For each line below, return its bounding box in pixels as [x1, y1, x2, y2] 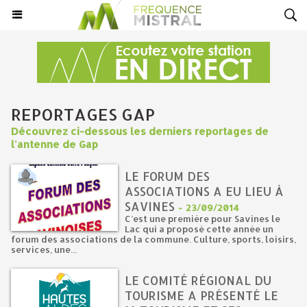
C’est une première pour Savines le [125, 213, 281, 224]
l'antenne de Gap [11, 138, 98, 151]
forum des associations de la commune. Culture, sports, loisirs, [11, 234, 296, 245]
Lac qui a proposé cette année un [125, 223, 274, 234]
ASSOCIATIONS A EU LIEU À [125, 184, 284, 199]
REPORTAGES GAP [11, 103, 155, 125]
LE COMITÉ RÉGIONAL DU [125, 273, 272, 288]
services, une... [11, 244, 77, 255]
